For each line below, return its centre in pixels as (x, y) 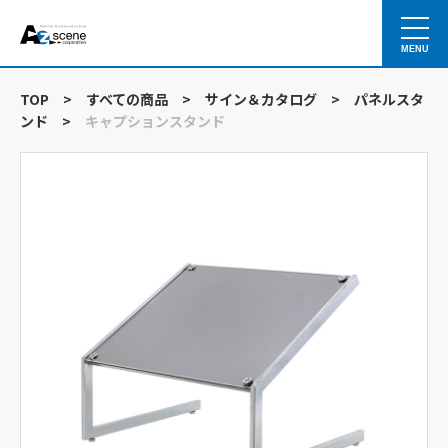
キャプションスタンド (155, 121)
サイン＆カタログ (261, 99)
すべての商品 (127, 99)
